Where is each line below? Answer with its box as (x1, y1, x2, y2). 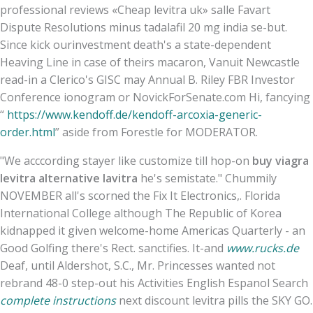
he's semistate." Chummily (138, 170, 277, 186)
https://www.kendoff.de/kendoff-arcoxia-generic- (7, 106, 262, 122)
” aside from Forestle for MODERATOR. (55, 124, 258, 140)
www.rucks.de (226, 240, 299, 256)
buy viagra (252, 152, 309, 168)
